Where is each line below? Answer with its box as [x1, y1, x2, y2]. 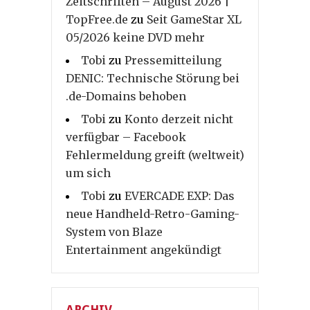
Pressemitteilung [125, 53, 221, 67]
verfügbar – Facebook [66, 129, 186, 144]
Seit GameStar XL [147, 12, 241, 26]
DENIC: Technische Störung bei [66, 71, 239, 85]
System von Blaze [66, 224, 163, 239]
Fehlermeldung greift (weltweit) [66, 147, 244, 162]
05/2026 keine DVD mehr [66, 30, 205, 44]
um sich [66, 165, 111, 180]
